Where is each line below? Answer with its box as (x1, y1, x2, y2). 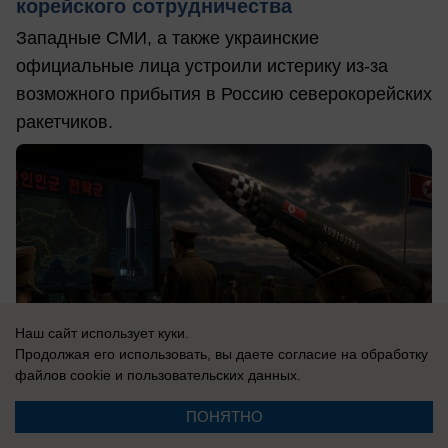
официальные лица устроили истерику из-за (16, 55, 388, 76)
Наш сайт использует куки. (15, 325, 189, 341)
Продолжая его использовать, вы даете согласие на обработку (15, 346, 428, 362)
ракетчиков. (16, 111, 113, 132)
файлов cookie (15, 367, 111, 383)
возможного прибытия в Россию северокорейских (16, 83, 432, 104)
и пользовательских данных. (111, 367, 301, 383)
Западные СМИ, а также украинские (16, 27, 319, 48)
